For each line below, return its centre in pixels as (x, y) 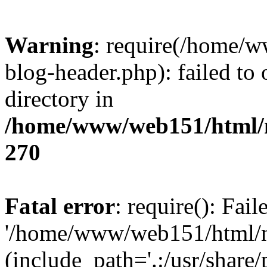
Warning (49, 45)
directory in (59, 99)
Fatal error (60, 206)
